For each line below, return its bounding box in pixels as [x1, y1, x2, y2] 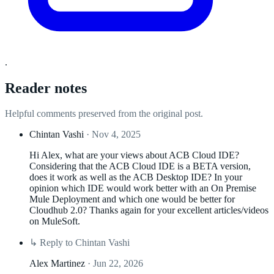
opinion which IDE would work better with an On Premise [29, 183, 256, 194]
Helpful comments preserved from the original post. [5, 108, 203, 119]
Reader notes [5, 80, 87, 96]
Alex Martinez [29, 258, 85, 269]
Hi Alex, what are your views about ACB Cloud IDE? [29, 150, 239, 161]
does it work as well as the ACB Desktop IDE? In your [29, 172, 242, 183]
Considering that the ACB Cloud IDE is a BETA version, [29, 161, 251, 172]
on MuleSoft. [29, 216, 80, 227]
